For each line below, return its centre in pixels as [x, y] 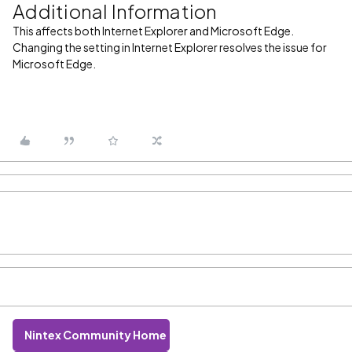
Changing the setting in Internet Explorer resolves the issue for [170, 47]
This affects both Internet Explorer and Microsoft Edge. [154, 31]
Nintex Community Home [95, 335]
